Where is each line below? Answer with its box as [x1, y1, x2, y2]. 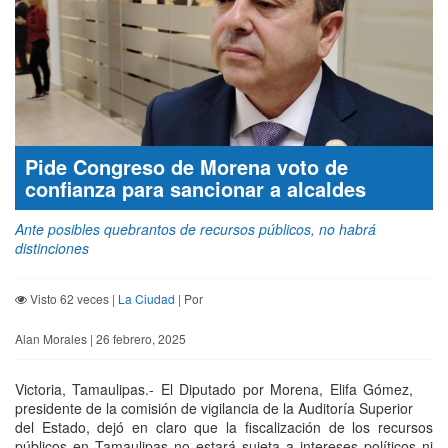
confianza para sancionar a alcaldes [25, 174, 366, 204]
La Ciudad [118, 290, 175, 308]
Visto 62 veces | [27, 290, 118, 308]
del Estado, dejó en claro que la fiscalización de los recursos [15, 417, 433, 438]
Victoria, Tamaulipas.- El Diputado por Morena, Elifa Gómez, [15, 379, 413, 400]
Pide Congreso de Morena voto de [25, 152, 348, 182]
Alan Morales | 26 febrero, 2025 [15, 330, 186, 348]
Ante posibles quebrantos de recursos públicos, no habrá [15, 219, 376, 240]
